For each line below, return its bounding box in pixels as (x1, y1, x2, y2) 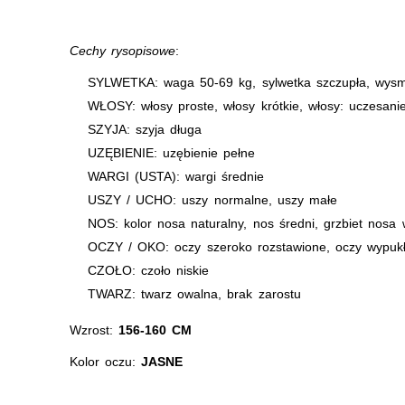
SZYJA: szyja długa (87, 122, 202, 137)
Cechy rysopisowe (69, 43, 175, 58)
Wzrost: (69, 323, 118, 337)
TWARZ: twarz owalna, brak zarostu (87, 287, 301, 301)
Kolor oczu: (69, 354, 142, 369)
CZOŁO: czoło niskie (87, 263, 210, 278)
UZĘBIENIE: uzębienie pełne (87, 146, 256, 160)
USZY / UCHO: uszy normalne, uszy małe (87, 193, 338, 207)
